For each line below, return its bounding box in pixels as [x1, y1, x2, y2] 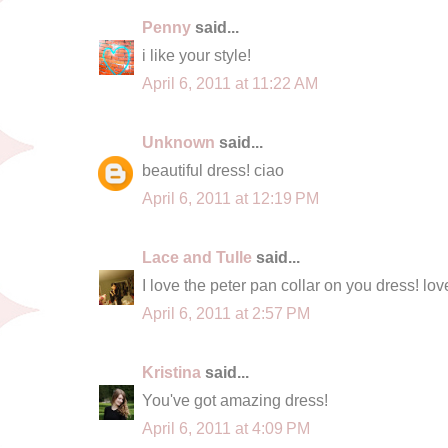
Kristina [142, 362, 201, 381]
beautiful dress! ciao [142, 160, 284, 179]
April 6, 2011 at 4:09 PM [142, 418, 310, 437]
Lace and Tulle [142, 247, 252, 266]
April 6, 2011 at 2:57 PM [142, 303, 310, 322]
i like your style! [142, 45, 251, 64]
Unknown [142, 132, 215, 151]
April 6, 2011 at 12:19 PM [142, 188, 319, 207]
